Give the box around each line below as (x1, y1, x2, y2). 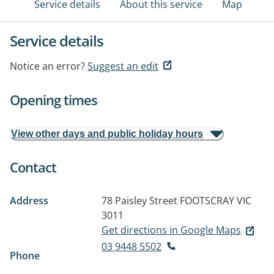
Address (10, 194, 48, 207)
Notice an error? (10, 59, 85, 73)
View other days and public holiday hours (11, 128, 203, 139)
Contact (10, 158, 56, 176)
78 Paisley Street (102, 194, 177, 207)
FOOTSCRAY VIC (180, 194, 251, 207)
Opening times (10, 91, 97, 109)
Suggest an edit (87, 59, 158, 73)
